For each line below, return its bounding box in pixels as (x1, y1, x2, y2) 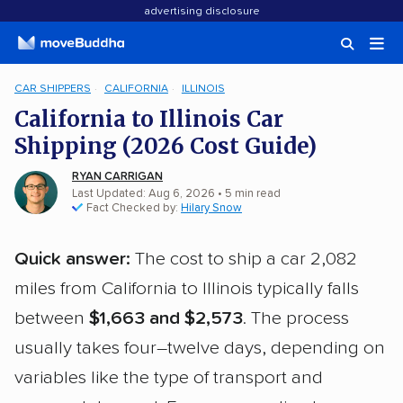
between (14, 309, 89, 327)
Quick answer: (14, 250, 130, 268)
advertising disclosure (143, 6, 260, 17)
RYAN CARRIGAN (72, 171, 163, 183)
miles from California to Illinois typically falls (14, 280, 359, 298)
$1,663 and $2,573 (89, 309, 243, 327)
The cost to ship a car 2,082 (130, 250, 357, 268)
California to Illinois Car (14, 105, 283, 133)
